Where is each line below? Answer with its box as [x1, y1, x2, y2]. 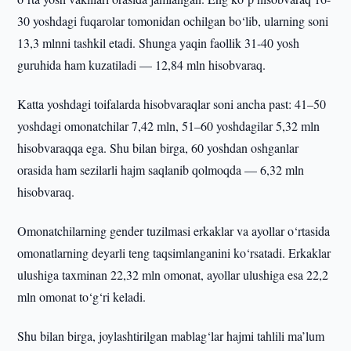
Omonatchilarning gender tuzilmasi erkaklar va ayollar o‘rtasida [17, 223, 331, 239]
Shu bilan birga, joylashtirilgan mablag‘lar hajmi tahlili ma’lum [17, 327, 325, 344]
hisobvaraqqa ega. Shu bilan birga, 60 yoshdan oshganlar [17, 139, 299, 156]
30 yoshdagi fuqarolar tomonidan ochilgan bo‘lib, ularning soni [17, 13, 329, 29]
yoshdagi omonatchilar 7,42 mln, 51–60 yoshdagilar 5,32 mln [17, 118, 320, 134]
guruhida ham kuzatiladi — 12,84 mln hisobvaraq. [17, 56, 266, 73]
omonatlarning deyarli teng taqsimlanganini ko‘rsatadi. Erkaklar [17, 244, 331, 261]
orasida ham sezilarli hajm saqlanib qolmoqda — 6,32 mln [17, 161, 305, 178]
